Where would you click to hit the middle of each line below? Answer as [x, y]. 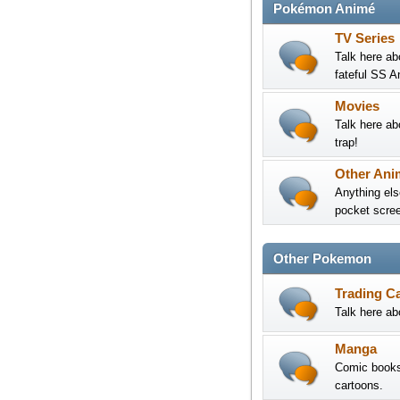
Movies [357, 106]
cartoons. [358, 385]
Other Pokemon [322, 259]
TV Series [364, 38]
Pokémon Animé [324, 9]
